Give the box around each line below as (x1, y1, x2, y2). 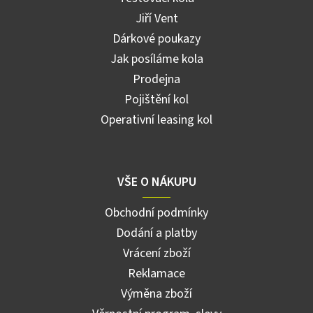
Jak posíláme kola (110, 50, 203, 68)
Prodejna (133, 70, 180, 88)
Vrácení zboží (122, 244, 191, 262)
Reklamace (128, 264, 185, 282)
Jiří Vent (135, 9, 178, 27)
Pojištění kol (124, 90, 189, 108)
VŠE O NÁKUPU (117, 173, 196, 191)
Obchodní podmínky (105, 203, 208, 221)
